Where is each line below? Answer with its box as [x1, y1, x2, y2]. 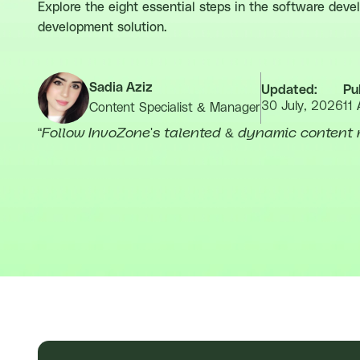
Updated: [261, 83, 317, 96]
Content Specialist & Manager [89, 101, 260, 114]
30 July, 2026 [261, 99, 343, 112]
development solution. [38, 21, 167, 34]
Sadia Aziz [89, 81, 153, 94]
